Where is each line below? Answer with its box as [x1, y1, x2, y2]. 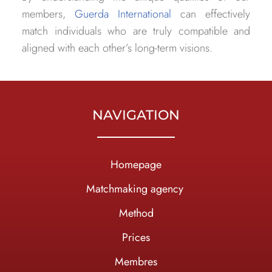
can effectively [171, 6, 250, 22]
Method [118, 205, 154, 222]
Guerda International [75, 6, 171, 22]
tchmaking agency [100, 181, 186, 197]
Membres [115, 254, 157, 270]
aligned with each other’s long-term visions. [22, 40, 212, 56]
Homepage [110, 157, 161, 173]
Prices [122, 229, 150, 246]
